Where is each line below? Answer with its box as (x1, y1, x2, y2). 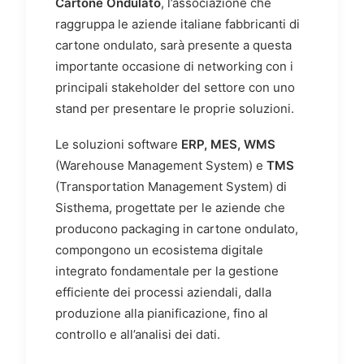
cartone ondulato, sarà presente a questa (55, 37, 292, 53)
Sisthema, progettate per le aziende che (55, 199, 285, 215)
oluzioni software (79, 136, 181, 152)
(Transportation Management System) (55, 178, 273, 194)
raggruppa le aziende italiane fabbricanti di (55, 15, 300, 32)
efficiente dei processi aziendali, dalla (55, 284, 271, 300)
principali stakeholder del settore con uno (55, 79, 295, 95)
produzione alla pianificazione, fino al (55, 305, 268, 321)
